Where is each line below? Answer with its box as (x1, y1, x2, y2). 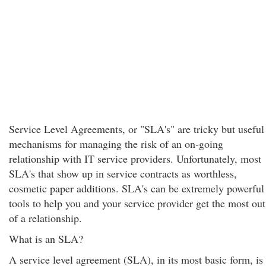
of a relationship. (9, 211, 82, 225)
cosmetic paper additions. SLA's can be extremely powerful (9, 181, 264, 195)
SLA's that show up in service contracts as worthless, (9, 166, 237, 180)
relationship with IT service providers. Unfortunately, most (9, 151, 261, 166)
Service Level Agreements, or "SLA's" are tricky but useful (9, 122, 264, 136)
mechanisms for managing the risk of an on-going (9, 137, 223, 151)
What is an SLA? (9, 232, 83, 246)
